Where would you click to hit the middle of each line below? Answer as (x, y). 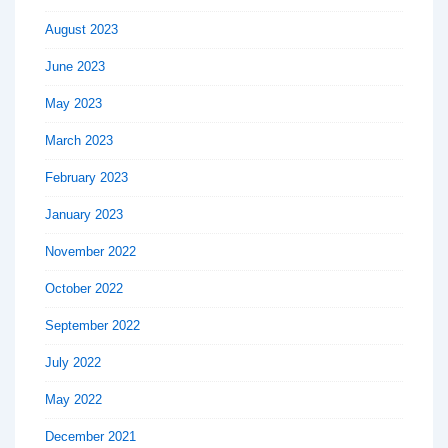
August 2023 (81, 29)
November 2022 (90, 251)
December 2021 (90, 436)
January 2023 (84, 214)
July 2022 (73, 362)
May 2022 (73, 399)
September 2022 (92, 325)
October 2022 (84, 288)
